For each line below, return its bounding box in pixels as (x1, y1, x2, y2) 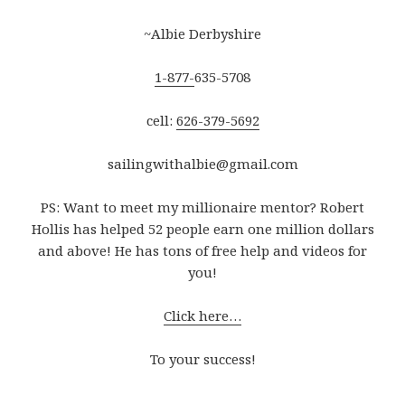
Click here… (164, 306, 241, 325)
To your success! (149, 350, 256, 369)
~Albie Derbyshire (144, 24, 261, 43)
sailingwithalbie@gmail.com (107, 155, 298, 174)
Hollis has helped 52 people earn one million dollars (31, 220, 374, 239)
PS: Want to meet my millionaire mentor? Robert (41, 198, 364, 217)
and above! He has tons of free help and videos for (38, 241, 367, 260)
